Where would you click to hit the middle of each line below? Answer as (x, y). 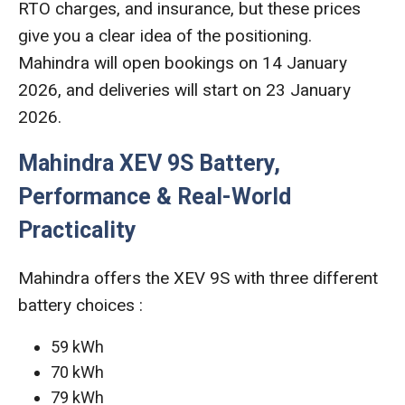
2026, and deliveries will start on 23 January (184, 89)
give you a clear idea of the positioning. (165, 35)
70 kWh (77, 372)
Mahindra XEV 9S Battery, (149, 163)
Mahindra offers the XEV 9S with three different (198, 278)
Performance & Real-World (155, 196)
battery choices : (80, 305)
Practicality (77, 230)
